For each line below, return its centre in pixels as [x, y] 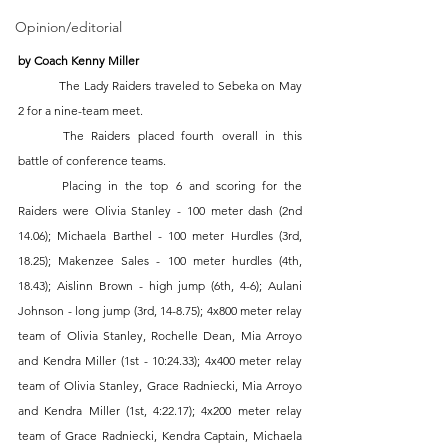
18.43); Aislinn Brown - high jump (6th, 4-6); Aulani [160, 285]
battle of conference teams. [95, 160]
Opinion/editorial [68, 27]
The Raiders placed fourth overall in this [40, 135]
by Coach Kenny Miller [80, 60]
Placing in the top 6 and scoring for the [40, 185]
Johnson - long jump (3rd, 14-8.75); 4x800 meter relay [160, 310]
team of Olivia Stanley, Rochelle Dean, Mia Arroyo [160, 335]
